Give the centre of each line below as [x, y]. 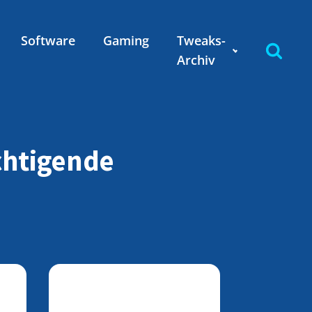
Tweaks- [201, 40]
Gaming [126, 40]
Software [48, 40]
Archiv [196, 60]
